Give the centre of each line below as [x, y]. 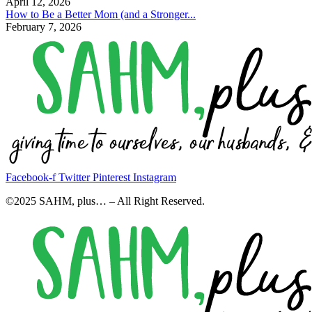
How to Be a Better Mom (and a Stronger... [101, 15]
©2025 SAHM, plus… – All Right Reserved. [107, 201]
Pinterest [111, 178]
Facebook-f [31, 178]
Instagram [155, 178]
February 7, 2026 [44, 27]
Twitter [74, 178]
